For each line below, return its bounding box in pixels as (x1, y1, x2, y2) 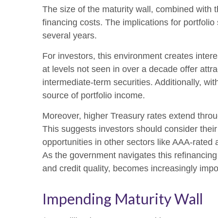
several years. (42, 30, 97, 40)
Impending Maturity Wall (42, 189, 203, 207)
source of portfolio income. (42, 90, 145, 100)
